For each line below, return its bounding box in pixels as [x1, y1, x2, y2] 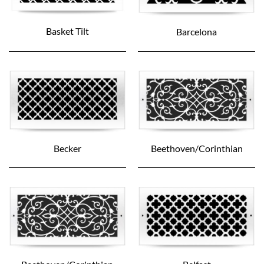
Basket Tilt [45, 25, 89, 37]
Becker [53, 142, 81, 154]
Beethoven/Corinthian [150, 142, 243, 154]
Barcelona [176, 25, 217, 37]
